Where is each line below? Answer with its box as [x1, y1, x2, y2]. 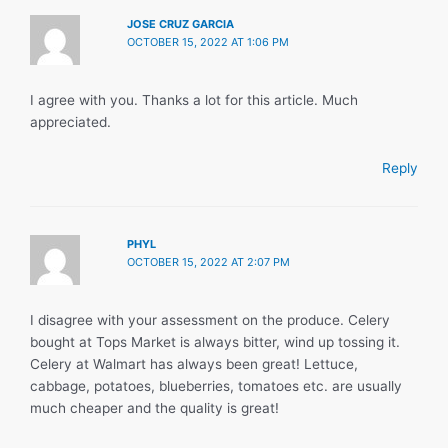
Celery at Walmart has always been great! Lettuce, [30, 355, 358, 372]
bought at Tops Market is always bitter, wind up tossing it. [30, 333, 400, 350]
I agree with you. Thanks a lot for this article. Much [30, 91, 358, 108]
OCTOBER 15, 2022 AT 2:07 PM [127, 254, 291, 269]
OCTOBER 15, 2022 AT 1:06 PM [127, 34, 290, 49]
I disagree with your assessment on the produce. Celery [30, 311, 390, 328]
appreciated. [30, 113, 111, 130]
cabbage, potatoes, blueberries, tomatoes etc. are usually [30, 377, 402, 394]
